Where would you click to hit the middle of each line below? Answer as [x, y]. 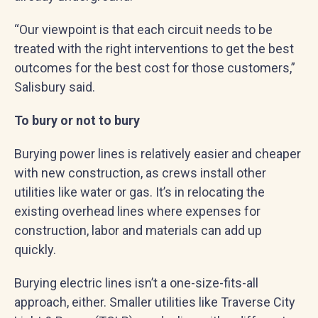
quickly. [35, 250]
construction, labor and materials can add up [138, 230]
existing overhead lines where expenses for [137, 211]
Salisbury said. [55, 87]
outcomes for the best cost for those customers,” [155, 68]
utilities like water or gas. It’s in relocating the [139, 192]
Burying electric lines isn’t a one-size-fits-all [136, 283]
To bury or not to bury [77, 120]
